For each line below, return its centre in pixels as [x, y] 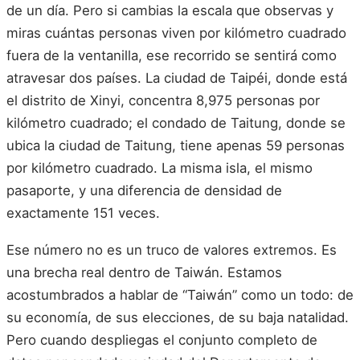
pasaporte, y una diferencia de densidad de [144, 190]
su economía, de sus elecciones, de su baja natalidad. [178, 317]
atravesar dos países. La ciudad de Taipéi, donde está [177, 78]
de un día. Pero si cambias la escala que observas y [170, 10]
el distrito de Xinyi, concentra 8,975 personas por [163, 100]
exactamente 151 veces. [83, 213]
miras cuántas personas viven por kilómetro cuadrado [176, 33]
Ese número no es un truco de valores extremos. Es [172, 250]
